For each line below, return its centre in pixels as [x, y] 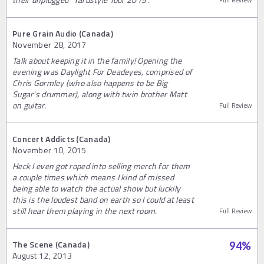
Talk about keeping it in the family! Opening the [97, 60]
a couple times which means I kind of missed [93, 177]
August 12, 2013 [42, 255]
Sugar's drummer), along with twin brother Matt [100, 94]
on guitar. [29, 105]
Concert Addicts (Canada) [62, 139]
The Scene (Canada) [51, 244]
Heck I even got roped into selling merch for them [101, 166]
